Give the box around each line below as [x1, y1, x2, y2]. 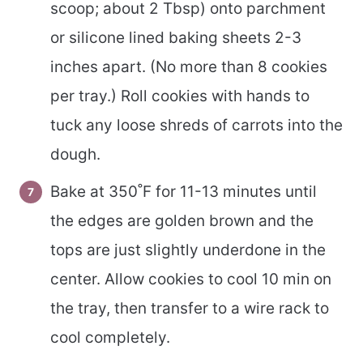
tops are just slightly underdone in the [50, 240, 326, 259]
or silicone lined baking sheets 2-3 [50, 28, 301, 48]
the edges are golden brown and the [50, 211, 314, 230]
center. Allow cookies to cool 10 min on [50, 269, 331, 288]
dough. [50, 145, 100, 164]
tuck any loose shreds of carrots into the [50, 116, 343, 135]
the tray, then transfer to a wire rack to [50, 298, 329, 318]
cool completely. [50, 327, 170, 347]
